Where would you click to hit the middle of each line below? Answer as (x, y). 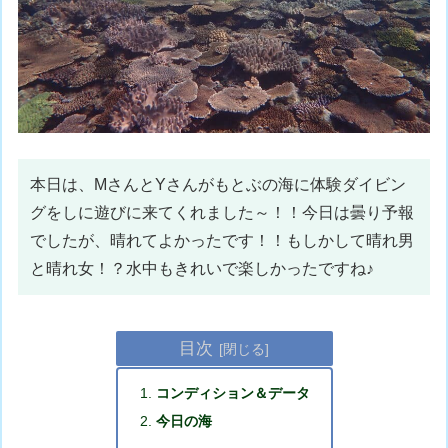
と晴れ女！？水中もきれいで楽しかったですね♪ (202, 268)
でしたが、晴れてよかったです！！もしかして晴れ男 (222, 240)
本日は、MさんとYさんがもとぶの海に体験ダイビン (218, 184)
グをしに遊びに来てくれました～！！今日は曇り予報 (222, 212)
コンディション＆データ (233, 392)
